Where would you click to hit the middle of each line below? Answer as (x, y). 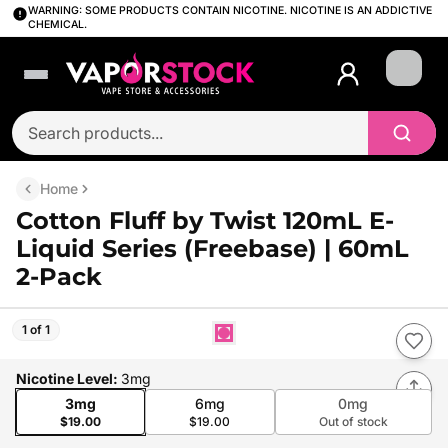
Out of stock (353, 421)
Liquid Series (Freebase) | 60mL (212, 248)
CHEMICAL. (57, 24)
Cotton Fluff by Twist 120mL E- (205, 220)
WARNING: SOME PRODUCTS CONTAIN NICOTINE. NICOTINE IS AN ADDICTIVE (230, 10)
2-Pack (59, 276)
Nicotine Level (64, 378)
